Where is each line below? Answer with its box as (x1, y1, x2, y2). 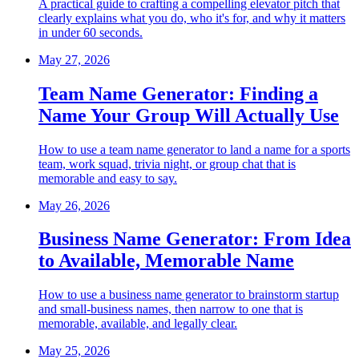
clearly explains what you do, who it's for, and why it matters (38, 10, 345, 25)
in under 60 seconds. (38, 25, 143, 39)
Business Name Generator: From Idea (38, 228, 351, 250)
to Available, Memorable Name (38, 250, 294, 272)
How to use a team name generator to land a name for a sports (38, 142, 350, 156)
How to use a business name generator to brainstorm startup (38, 288, 339, 302)
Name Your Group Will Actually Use (38, 104, 339, 126)
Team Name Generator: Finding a (38, 83, 318, 104)
